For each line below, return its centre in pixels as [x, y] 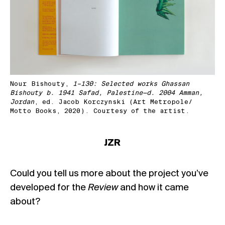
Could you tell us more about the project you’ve [109, 174]
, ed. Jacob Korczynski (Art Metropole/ [113, 102]
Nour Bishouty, [41, 84]
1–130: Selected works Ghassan [131, 84]
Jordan [22, 102]
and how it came [154, 188]
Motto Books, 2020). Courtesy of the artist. [100, 111]
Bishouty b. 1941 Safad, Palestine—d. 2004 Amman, [106, 93]
